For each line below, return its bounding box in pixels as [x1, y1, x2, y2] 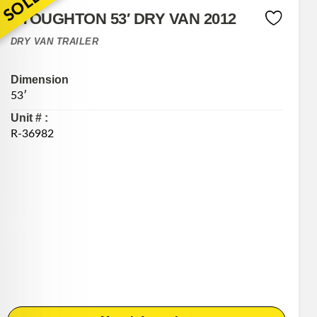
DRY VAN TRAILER [10, 36, 99, 47]
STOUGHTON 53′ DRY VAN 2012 [10, 10, 236, 28]
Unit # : [10, 111, 48, 124]
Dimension [10, 73, 69, 86]
